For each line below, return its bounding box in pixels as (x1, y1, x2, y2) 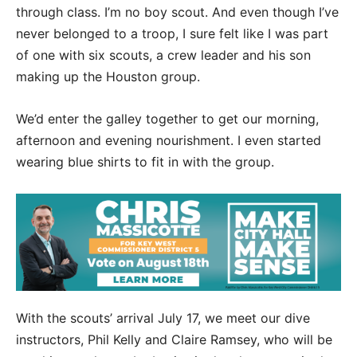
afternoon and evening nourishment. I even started (16, 132, 321, 148)
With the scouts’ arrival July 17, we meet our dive (16, 310, 310, 327)
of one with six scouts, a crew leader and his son (16, 47, 311, 63)
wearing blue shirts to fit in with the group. (16, 154, 274, 170)
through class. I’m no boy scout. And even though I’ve (16, 4, 339, 20)
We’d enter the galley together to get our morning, (16, 111, 319, 127)
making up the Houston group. (16, 69, 200, 84)
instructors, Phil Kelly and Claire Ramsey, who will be (16, 331, 332, 348)
